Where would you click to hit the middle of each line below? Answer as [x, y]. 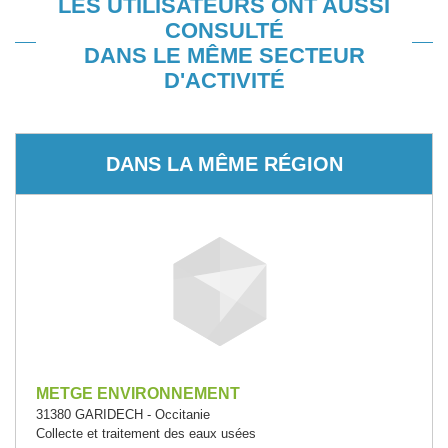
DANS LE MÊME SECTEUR [224, 55]
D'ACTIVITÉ [224, 80]
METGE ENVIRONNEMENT [138, 393]
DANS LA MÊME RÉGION [224, 163]
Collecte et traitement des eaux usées [146, 433]
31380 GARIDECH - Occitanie [123, 414]
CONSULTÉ [224, 30]
